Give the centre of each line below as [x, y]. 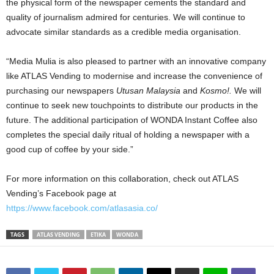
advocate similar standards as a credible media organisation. [124, 32]
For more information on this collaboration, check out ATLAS [122, 179]
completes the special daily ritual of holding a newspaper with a [128, 135]
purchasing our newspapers [61, 91]
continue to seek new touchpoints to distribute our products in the [132, 106]
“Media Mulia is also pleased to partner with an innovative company [136, 61]
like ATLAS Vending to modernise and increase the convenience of [134, 76]
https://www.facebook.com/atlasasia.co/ [82, 208]
